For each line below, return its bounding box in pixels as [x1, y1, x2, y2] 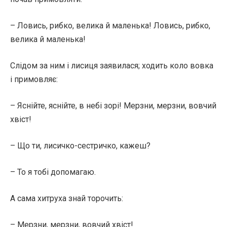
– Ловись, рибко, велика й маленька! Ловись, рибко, [10, 21, 210, 30]
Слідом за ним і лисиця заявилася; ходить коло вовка [10, 61, 213, 70]
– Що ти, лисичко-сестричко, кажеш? [10, 141, 150, 150]
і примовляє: [10, 74, 58, 84]
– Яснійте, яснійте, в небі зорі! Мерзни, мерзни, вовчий [10, 101, 216, 110]
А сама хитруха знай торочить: [10, 194, 123, 203]
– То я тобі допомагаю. [10, 167, 96, 177]
